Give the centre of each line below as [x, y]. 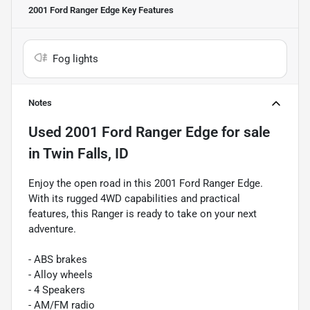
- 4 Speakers [57, 290]
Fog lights [75, 58]
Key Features [147, 10]
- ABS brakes [58, 259]
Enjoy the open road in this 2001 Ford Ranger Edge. [146, 183]
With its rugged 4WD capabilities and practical [134, 198]
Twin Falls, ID [86, 153]
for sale [244, 132]
